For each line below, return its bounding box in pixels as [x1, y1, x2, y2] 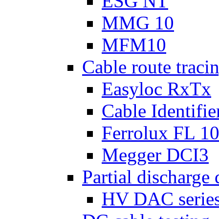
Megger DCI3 [102, 144, 209, 165]
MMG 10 [102, 12, 174, 33]
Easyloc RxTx [102, 78, 211, 99]
